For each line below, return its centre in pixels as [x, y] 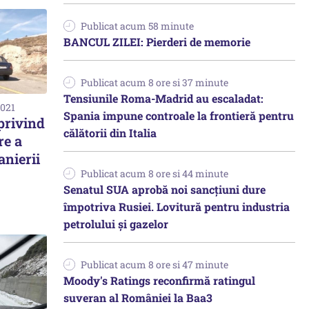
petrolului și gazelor [116, 224]
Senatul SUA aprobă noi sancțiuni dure [165, 189]
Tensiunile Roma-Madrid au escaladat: [163, 98]
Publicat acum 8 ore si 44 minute [154, 173]
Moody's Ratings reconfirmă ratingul [159, 280]
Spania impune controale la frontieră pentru [179, 116]
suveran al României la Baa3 [138, 298]
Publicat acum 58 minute [137, 26]
